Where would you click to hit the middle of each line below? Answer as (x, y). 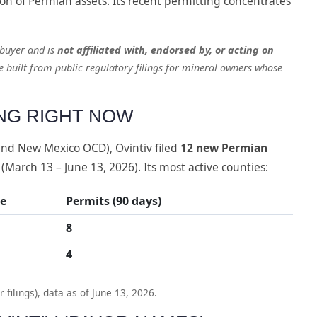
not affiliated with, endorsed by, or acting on (166, 50)
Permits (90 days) (114, 201)
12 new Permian (224, 148)
